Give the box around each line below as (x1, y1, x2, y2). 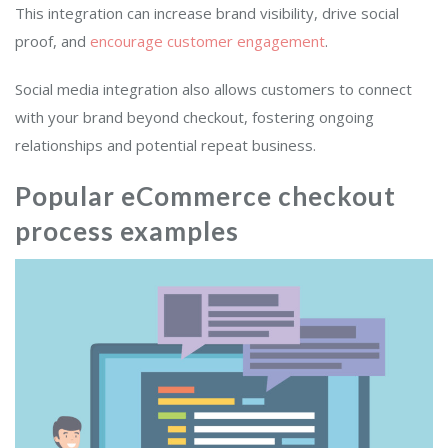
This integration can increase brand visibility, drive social (15, 3, 399, 24)
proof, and (15, 31, 90, 52)
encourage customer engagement (90, 31, 325, 52)
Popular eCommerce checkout (15, 180, 396, 213)
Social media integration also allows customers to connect (15, 79, 412, 100)
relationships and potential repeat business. (15, 135, 316, 156)
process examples (15, 215, 239, 248)
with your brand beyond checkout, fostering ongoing (15, 107, 374, 128)
